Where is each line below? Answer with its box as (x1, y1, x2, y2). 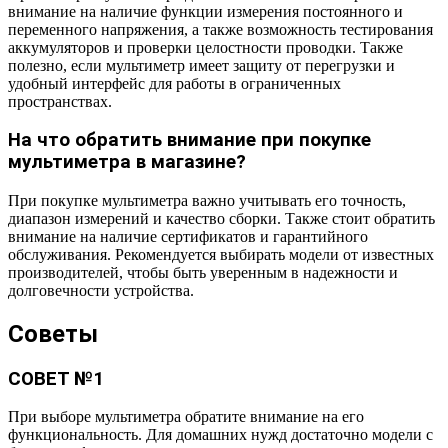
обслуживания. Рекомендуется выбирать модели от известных (8, 245, 434, 263)
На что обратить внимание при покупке (8, 129, 371, 152)
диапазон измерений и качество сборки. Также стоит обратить (8, 209, 435, 227)
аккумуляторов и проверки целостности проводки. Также (8, 38, 403, 56)
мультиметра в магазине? (8, 151, 246, 174)
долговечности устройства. (8, 281, 194, 299)
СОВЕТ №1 (8, 367, 104, 390)
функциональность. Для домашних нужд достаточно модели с (8, 426, 433, 444)
